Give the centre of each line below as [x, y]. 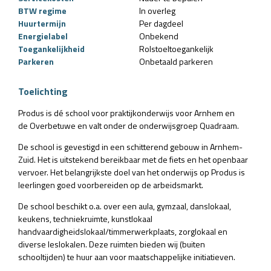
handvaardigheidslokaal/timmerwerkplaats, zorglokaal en [123, 231]
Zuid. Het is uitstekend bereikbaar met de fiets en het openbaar [133, 159]
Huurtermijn [42, 23]
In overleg [157, 10]
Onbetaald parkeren [176, 61]
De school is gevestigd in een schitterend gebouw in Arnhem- [130, 146]
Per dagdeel [161, 23]
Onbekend [159, 36]
